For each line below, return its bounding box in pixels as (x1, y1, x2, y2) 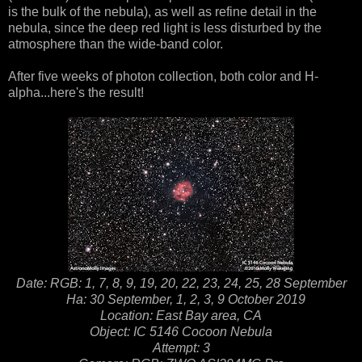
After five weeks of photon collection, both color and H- (8, 69, 318, 83)
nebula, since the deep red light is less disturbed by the (8, 20, 322, 35)
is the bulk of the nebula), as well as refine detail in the (8, 4, 317, 19)
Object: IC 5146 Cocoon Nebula (90, 324, 272, 339)
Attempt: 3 (152, 340, 210, 355)
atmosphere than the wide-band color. (8, 36, 223, 51)
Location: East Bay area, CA (100, 308, 262, 322)
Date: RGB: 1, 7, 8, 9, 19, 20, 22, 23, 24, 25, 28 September (15, 276, 347, 290)
